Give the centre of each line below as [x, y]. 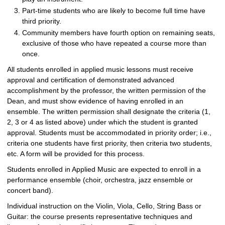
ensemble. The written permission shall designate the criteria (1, [109, 111]
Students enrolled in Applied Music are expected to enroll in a [104, 169]
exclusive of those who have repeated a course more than [114, 43]
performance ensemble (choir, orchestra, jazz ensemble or [100, 180]
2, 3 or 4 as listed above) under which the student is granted [102, 122]
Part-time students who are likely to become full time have [114, 11]
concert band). [30, 190]
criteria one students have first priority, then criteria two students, [109, 143]
